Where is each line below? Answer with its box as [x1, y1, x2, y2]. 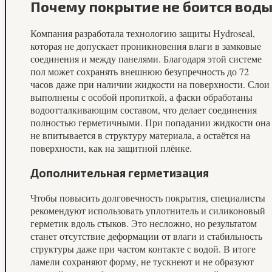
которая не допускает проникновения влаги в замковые [30, 39, 261, 53]
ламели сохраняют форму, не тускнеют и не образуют [30, 254, 254, 268]
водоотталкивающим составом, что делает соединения [30, 103, 257, 117]
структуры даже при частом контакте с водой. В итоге [30, 242, 256, 255]
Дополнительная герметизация [30, 166, 209, 180]
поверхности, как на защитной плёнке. [30, 141, 192, 155]
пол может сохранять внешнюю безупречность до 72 [30, 65, 249, 78]
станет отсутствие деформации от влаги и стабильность [30, 229, 262, 242]
